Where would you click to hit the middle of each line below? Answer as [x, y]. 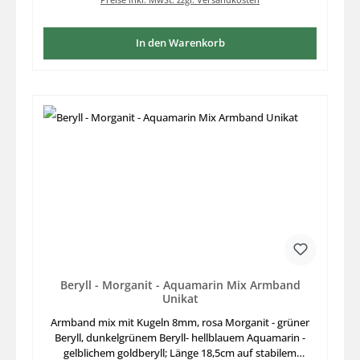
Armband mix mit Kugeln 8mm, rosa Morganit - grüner [180, 322]
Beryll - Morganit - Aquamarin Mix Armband [180, 285]
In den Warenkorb [180, 43]
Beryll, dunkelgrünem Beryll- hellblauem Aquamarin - [180, 337]
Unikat [180, 299]
